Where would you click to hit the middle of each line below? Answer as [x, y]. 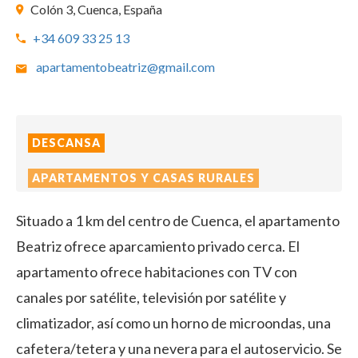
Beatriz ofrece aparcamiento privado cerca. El [158, 246]
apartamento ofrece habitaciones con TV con [157, 272]
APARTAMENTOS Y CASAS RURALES [143, 178]
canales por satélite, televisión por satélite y [151, 297]
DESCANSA [66, 143]
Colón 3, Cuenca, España [96, 9]
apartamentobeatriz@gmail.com [125, 67]
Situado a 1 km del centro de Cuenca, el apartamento [178, 221]
